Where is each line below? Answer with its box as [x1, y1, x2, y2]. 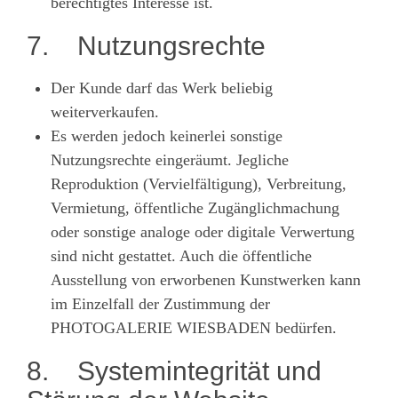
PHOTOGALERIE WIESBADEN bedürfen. [51, 318, 337, 337]
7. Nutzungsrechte [27, 30, 266, 60]
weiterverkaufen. [51, 102, 159, 121]
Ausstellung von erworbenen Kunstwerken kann [51, 270, 361, 289]
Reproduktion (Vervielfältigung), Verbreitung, [51, 174, 346, 193]
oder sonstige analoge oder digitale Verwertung [51, 222, 354, 241]
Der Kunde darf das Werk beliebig [51, 78, 273, 97]
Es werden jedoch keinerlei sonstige [51, 126, 283, 145]
